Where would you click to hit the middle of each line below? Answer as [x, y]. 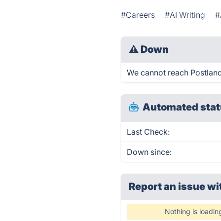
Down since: [149, 152]
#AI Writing [185, 15]
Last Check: [148, 132]
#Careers [138, 15]
